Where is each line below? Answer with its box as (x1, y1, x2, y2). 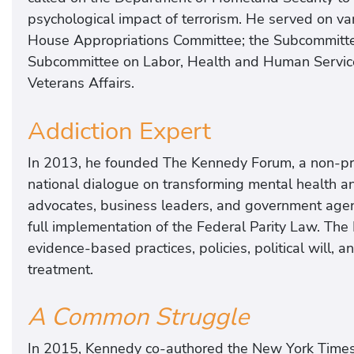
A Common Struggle (28, 300, 249, 334)
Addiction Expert (28, 114, 211, 148)
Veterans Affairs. (28, 73, 134, 92)
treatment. (28, 259, 93, 279)
